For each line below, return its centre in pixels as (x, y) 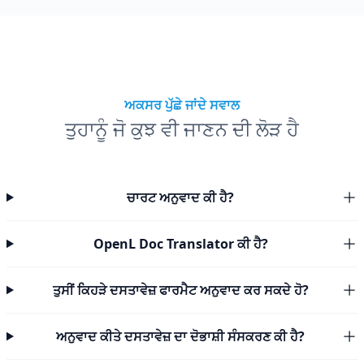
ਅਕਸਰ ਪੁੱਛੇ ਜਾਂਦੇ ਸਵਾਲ (182, 105)
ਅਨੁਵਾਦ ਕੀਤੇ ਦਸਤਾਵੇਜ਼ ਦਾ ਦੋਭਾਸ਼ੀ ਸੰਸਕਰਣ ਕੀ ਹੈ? (181, 336)
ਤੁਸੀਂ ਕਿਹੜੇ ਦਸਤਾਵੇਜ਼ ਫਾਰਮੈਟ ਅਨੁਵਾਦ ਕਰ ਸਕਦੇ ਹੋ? (180, 290)
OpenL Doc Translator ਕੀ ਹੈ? (180, 244)
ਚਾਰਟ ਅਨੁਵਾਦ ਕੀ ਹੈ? (181, 197)
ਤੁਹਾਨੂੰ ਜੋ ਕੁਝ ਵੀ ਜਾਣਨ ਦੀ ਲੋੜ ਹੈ (182, 129)
